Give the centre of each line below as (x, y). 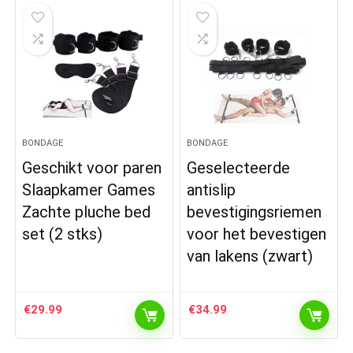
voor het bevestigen (257, 234)
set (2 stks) (63, 234)
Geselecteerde (239, 168)
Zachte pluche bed (87, 212)
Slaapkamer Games (89, 190)
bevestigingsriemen (255, 212)
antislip (212, 190)
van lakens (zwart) (250, 256)
